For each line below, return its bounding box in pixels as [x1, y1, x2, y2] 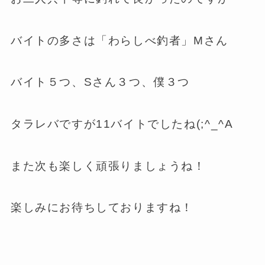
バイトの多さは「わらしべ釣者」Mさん [10, 34, 228, 47]
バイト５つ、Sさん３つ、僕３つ [10, 76, 190, 89]
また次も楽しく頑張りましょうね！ [10, 159, 206, 172]
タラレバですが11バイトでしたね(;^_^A [10, 118, 234, 131]
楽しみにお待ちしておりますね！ [10, 201, 194, 214]
